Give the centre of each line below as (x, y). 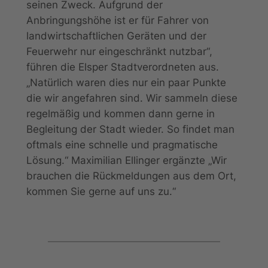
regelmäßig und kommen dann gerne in (120, 114)
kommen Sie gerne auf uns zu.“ (101, 192)
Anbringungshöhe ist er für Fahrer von (117, 21)
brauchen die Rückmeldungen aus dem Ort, (131, 176)
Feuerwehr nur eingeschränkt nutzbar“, (119, 52)
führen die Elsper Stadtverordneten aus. (122, 67)
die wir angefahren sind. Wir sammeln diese (132, 98)
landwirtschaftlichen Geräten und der (116, 36)
